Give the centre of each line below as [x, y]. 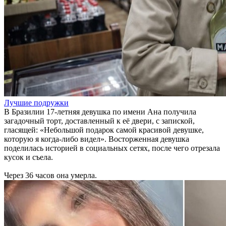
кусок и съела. [29, 157]
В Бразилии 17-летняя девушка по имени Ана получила [100, 112]
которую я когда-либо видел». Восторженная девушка [97, 139]
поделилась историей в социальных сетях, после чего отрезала [112, 148]
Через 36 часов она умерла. [50, 175]
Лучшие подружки [36, 103]
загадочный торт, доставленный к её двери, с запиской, [99, 121]
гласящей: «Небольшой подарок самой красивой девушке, [104, 130]
